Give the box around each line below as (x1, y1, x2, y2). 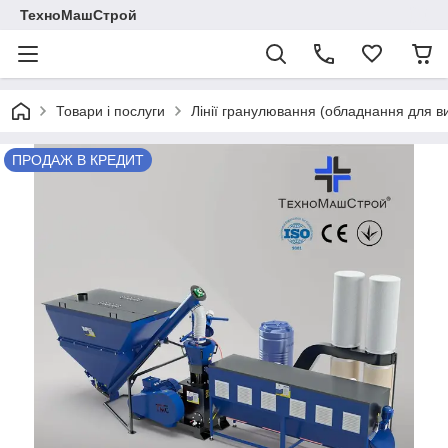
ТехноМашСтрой (20, 7, 137, 23)
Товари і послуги (56, 103, 165, 119)
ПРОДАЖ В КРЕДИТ (12, 152, 144, 168)
